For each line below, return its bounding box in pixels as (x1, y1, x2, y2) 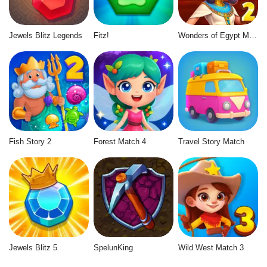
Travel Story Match (178, 136, 244, 146)
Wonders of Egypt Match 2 (249, 30, 257, 40)
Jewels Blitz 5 (9, 243, 57, 253)
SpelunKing (93, 243, 133, 253)
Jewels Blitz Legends (9, 30, 82, 40)
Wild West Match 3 (178, 243, 244, 253)
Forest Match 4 (93, 136, 146, 146)
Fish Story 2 (9, 136, 51, 146)
